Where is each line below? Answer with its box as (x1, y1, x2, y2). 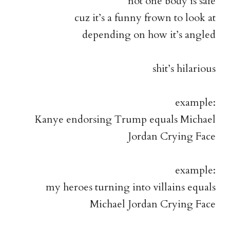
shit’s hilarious (152, 62, 216, 76)
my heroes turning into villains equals (46, 180, 216, 195)
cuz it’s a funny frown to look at (74, 11, 216, 25)
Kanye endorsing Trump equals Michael (35, 112, 216, 127)
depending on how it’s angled (82, 28, 216, 42)
